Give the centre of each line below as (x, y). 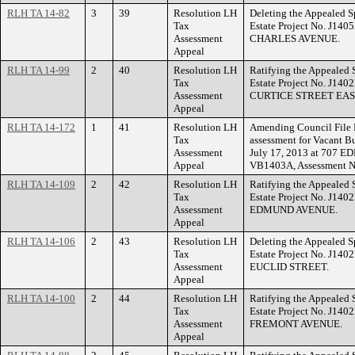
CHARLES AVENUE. (295, 38)
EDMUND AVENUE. (294, 210)
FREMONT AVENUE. (296, 324)
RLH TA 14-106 (41, 241)
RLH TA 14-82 (38, 13)
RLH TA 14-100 (41, 298)
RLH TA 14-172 (41, 127)
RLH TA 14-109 (41, 184)
